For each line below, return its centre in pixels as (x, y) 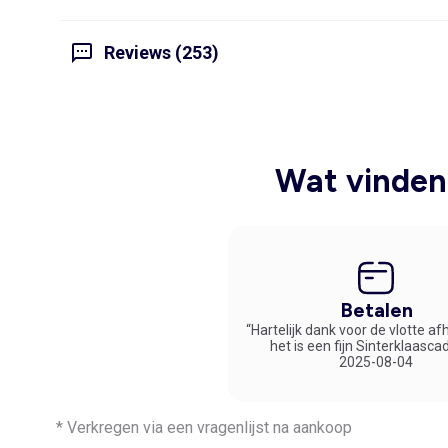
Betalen (376, 309)
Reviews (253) (161, 53)
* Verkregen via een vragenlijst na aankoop (204, 427)
